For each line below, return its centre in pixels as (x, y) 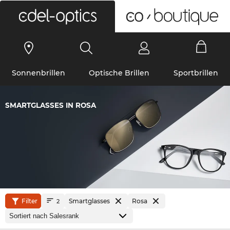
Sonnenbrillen (39, 73)
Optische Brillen (119, 73)
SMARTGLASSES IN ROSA (51, 105)
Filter (29, 201)
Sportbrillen (196, 73)
